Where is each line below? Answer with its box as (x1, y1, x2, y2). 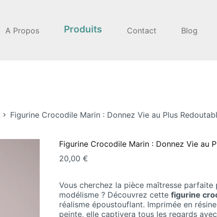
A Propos (5, 25, 40, 35)
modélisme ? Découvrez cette (59, 189, 171, 200)
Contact (127, 25, 157, 35)
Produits (64, 23, 103, 35)
